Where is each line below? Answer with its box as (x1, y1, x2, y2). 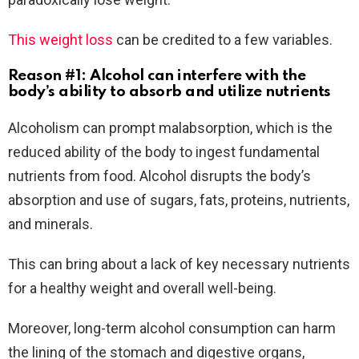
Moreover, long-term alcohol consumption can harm (8, 320, 336, 337)
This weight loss (8, 31, 113, 49)
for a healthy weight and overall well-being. (8, 280, 276, 297)
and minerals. (8, 216, 93, 233)
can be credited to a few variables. (113, 31, 333, 49)
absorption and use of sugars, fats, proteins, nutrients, (8, 192, 349, 209)
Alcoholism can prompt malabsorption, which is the (8, 119, 333, 137)
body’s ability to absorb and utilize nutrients (8, 84, 331, 100)
